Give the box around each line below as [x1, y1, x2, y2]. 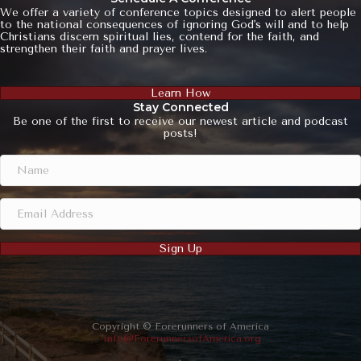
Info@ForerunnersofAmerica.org [103, 332, 261, 344]
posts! [164, 126, 197, 140]
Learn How [151, 85, 210, 100]
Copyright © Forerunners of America [92, 320, 269, 332]
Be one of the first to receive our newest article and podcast [13, 114, 348, 128]
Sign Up [159, 241, 202, 255]
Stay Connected [132, 99, 229, 114]
